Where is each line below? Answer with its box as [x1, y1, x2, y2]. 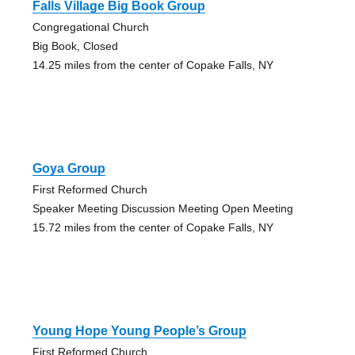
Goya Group [32, 162, 105, 176]
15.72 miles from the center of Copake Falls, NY [32, 221, 273, 235]
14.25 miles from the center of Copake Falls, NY [32, 59, 273, 72]
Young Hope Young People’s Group [32, 324, 246, 338]
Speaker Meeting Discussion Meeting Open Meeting [32, 202, 293, 216]
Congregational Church [32, 21, 149, 34]
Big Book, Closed [32, 40, 118, 53]
